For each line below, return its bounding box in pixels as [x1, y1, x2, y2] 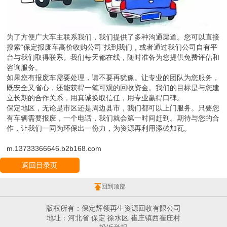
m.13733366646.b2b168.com [7, 144, 102, 153]
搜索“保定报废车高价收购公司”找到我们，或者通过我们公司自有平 [7, 43, 218, 52]
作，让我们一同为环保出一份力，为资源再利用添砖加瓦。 [7, 124, 192, 133]
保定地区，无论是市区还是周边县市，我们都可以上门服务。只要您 [7, 104, 220, 112]
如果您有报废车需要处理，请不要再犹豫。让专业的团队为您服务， [7, 73, 220, 82]
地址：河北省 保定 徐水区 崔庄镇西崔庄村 [47, 214, 180, 222]
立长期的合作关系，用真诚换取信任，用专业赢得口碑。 [7, 94, 184, 102]
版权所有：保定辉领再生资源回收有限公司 [46, 204, 181, 213]
